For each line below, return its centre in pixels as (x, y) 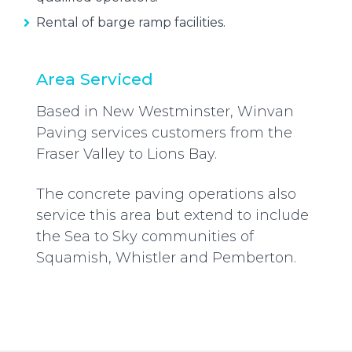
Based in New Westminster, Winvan (165, 112)
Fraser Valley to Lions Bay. (126, 154)
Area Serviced (95, 79)
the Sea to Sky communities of (145, 237)
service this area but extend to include (172, 216)
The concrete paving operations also (166, 194)
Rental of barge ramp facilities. (131, 23)
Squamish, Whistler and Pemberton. (166, 258)
